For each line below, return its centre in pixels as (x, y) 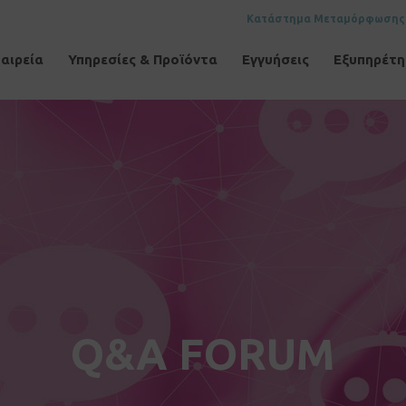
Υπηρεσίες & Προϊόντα (143, 59)
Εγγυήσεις (275, 59)
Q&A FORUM (203, 354)
